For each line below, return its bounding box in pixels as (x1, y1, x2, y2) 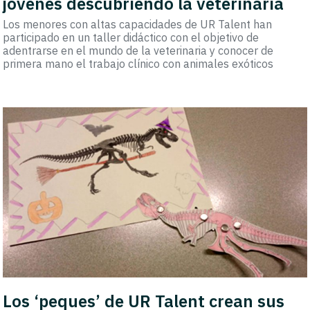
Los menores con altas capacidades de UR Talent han (3, 17, 273, 31)
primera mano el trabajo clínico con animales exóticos (3, 56, 274, 71)
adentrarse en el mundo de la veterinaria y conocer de (3, 43, 274, 57)
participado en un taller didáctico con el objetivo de (3, 30, 259, 44)
